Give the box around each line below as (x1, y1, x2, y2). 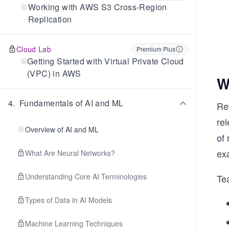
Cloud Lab (16, 44, 52, 54)
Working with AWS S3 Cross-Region (28, 1, 167, 13)
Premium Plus (136, 44, 175, 53)
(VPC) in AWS (27, 67, 81, 79)
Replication (28, 13, 72, 25)
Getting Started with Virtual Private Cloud (27, 55, 184, 67)
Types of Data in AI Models (25, 195, 112, 205)
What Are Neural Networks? (25, 148, 115, 158)
